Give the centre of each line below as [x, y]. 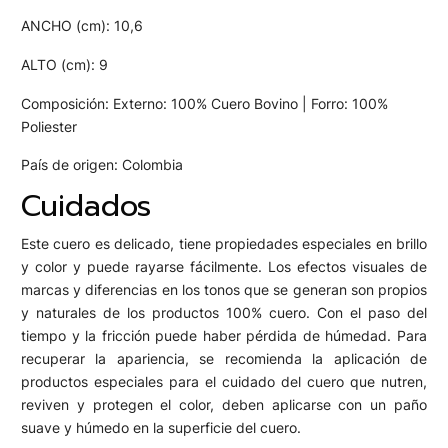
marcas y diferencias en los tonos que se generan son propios [224, 289]
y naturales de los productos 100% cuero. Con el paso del [224, 312]
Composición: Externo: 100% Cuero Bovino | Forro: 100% [204, 103]
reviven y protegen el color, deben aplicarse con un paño [224, 404]
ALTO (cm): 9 [64, 64]
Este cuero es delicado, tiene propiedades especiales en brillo [224, 243]
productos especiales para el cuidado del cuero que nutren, [224, 381]
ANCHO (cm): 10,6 [82, 26]
